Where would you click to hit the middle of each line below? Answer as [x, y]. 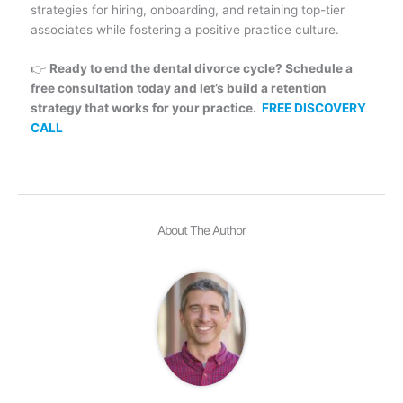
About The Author [201, 230]
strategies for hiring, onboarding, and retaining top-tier [187, 9]
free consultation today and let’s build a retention [178, 89]
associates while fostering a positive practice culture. [184, 29]
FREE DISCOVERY [313, 108]
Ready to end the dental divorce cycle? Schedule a [201, 69]
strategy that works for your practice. [146, 108]
